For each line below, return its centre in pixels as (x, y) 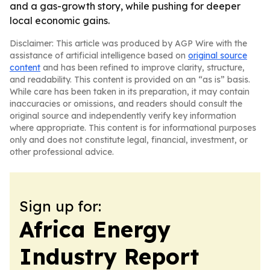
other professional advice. (62, 152)
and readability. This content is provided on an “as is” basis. (130, 80)
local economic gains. (60, 20)
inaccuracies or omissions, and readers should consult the (126, 104)
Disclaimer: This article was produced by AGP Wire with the (128, 43)
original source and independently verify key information (123, 116)
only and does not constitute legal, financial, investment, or (129, 140)
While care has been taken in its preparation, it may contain (130, 92)
